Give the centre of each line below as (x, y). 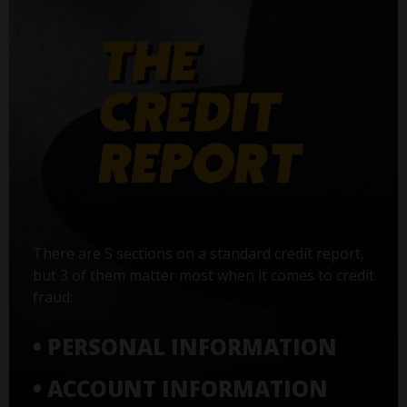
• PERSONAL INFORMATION (184, 346)
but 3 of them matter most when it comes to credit (203, 275)
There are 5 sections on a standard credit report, (198, 253)
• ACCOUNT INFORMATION (180, 388)
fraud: (52, 297)
